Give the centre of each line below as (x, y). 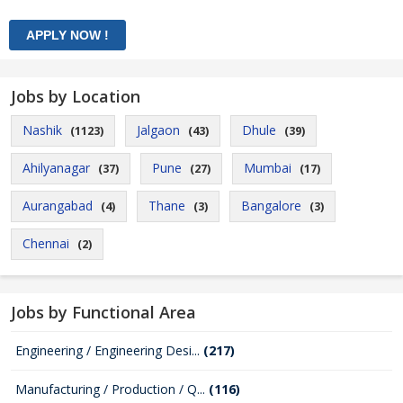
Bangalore (271, 206)
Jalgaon (158, 130)
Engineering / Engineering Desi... (109, 350)
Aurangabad (58, 206)
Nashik (42, 130)
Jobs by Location (76, 96)
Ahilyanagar (56, 168)
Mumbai (268, 168)
